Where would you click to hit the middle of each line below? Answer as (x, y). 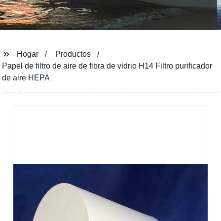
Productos (73, 54)
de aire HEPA (26, 78)
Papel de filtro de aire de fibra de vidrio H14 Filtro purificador (107, 66)
